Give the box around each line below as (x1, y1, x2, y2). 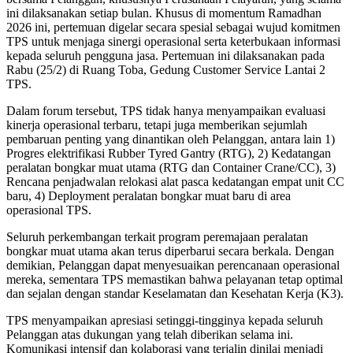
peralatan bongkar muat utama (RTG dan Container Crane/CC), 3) (6, 161, 336, 175)
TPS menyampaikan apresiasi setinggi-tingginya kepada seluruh (6, 314, 323, 328)
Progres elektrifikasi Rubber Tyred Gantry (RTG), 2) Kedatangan (6, 147, 331, 161)
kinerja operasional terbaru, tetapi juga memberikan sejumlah (6, 118, 307, 132)
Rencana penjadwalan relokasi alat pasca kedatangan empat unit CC (6, 175, 344, 189)
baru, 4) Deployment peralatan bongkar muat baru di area (6, 189, 291, 203)
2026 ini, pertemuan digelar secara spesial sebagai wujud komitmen (6, 20, 340, 35)
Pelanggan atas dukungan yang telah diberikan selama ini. (6, 328, 293, 342)
